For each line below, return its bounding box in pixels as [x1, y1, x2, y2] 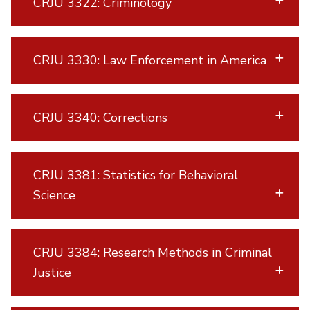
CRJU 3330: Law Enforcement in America [33, 51, 268, 69]
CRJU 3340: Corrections [33, 109, 170, 126]
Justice [33, 264, 73, 281]
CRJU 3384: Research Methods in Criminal [33, 244, 272, 261]
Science [33, 186, 75, 203]
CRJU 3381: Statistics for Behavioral [33, 166, 238, 183]
